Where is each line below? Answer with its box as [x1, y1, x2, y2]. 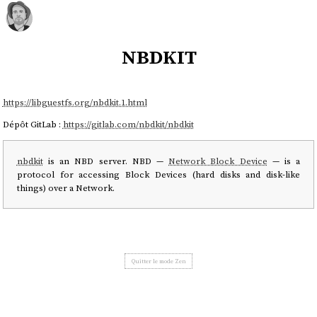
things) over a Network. [16, 181, 115, 194]
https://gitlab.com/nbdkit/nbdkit [62, 118, 194, 131]
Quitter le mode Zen [131, 256, 186, 265]
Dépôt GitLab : [2, 118, 63, 131]
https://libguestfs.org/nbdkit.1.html [2, 96, 147, 108]
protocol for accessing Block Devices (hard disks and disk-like [16, 168, 301, 180]
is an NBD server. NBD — [42, 154, 169, 167]
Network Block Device [168, 154, 267, 167]
